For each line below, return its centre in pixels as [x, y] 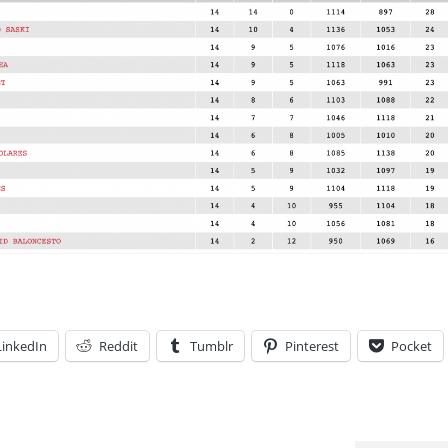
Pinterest [312, 346]
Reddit [118, 346]
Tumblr [211, 346]
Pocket [411, 346]
